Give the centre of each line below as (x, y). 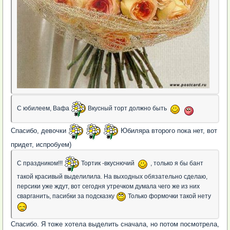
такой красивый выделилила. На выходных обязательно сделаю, (112, 176)
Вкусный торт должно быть (127, 108)
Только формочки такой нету (169, 196)
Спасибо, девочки (40, 131)
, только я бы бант (176, 163)
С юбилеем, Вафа (44, 108)
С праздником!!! (41, 163)
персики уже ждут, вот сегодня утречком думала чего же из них (108, 186)
